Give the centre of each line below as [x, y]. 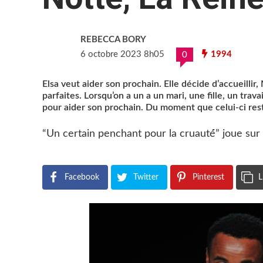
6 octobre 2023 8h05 [122, 54]
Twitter [146, 177]
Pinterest [208, 177]
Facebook [82, 177]
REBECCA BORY [113, 40]
